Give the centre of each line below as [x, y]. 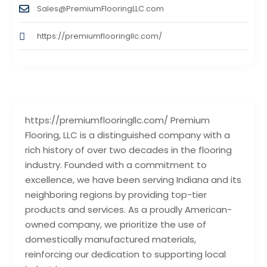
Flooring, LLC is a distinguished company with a [128, 135]
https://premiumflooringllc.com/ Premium [118, 120]
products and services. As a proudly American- [129, 209]
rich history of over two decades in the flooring [129, 150]
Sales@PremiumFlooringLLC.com [101, 8]
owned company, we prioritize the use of [116, 224]
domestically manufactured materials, [111, 239]
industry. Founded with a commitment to [116, 164]
